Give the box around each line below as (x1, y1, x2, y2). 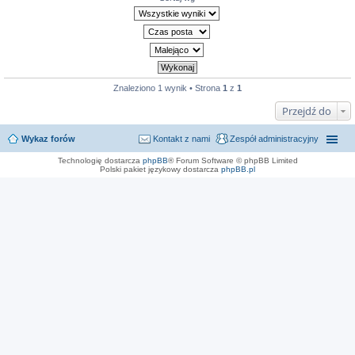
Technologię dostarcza (57, 156, 143, 165)
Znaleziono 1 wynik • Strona (113, 83, 223, 93)
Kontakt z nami (153, 134, 210, 143)
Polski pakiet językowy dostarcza (100, 165, 221, 174)
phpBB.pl (221, 165, 255, 174)
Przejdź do (282, 104, 331, 118)
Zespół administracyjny (230, 134, 319, 143)
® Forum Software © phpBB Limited (167, 156, 298, 165)
